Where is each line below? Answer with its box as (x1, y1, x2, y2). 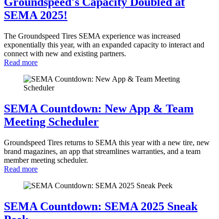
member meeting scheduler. (4, 156, 88, 164)
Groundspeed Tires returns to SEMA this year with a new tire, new (4, 138, 210, 147)
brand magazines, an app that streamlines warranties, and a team (4, 147, 200, 155)
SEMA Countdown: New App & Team (4, 102, 194, 115)
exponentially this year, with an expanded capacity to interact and (4, 41, 204, 49)
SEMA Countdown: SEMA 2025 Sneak (4, 199, 197, 213)
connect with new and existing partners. (4, 49, 126, 58)
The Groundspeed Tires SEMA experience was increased (4, 32, 180, 41)
